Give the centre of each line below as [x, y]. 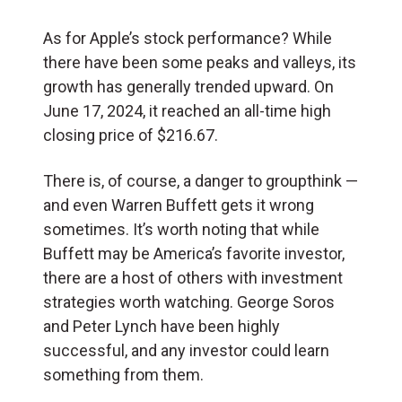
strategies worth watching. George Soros [189, 301]
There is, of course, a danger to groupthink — [201, 180]
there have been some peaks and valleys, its [200, 62]
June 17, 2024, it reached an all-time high [187, 110]
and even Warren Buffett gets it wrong [179, 205]
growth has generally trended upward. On [188, 86]
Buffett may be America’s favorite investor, [194, 253]
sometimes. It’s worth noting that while [181, 229]
